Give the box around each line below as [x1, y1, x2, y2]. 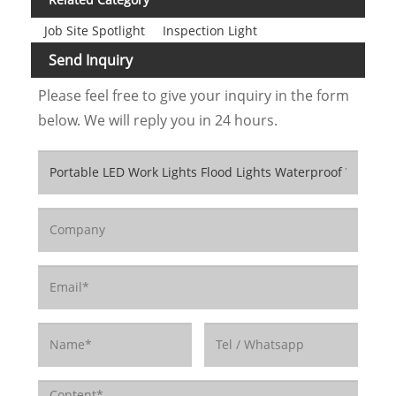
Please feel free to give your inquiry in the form [37, 85, 349, 105]
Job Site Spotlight [43, 21, 145, 39]
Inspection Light [162, 21, 257, 39]
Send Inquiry [49, 50, 133, 71]
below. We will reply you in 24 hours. [37, 110, 278, 130]
